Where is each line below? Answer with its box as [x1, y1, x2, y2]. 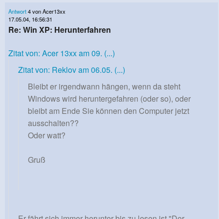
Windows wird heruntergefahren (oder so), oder [28, 92, 191, 104]
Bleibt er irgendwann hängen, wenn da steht [28, 80, 180, 92]
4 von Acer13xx [26, 7, 66, 15]
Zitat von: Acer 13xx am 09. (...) [8, 47, 115, 59]
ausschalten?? [28, 117, 79, 129]
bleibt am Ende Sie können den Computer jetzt [28, 105, 189, 116]
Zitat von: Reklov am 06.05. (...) [18, 64, 125, 75]
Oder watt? [28, 129, 66, 141]
